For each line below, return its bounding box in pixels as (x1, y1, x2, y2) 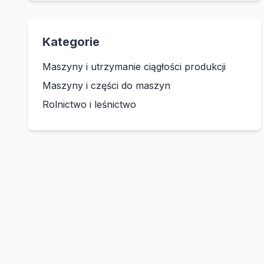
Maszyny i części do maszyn (42, 79, 170, 91)
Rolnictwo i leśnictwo (42, 98, 136, 110)
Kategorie (42, 34, 100, 49)
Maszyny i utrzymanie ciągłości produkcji (42, 60, 226, 72)
